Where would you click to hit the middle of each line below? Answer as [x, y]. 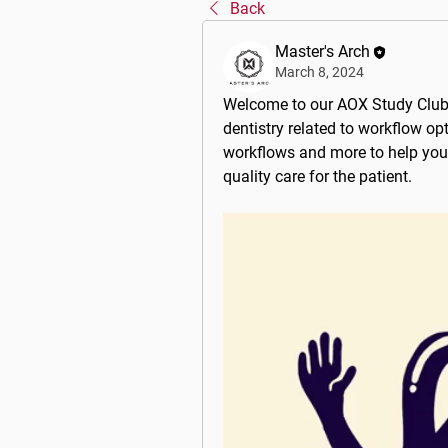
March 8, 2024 [319, 72]
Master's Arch [322, 51]
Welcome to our [280, 104]
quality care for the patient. [317, 176]
